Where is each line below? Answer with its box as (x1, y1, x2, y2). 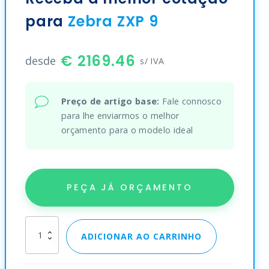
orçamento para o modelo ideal (61, 124, 193, 136)
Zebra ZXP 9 (67, 11, 159, 31)
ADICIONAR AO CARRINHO (80, 230, 202, 242)
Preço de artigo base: (61, 95, 160, 107)
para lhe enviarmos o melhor (61, 109, 180, 121)
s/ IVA (140, 55, 165, 67)
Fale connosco (159, 95, 222, 107)
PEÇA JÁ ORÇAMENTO (66, 181, 193, 193)
